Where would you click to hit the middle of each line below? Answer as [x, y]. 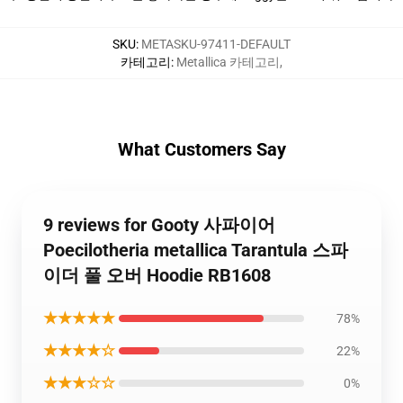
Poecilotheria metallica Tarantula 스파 [196, 250]
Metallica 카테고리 [228, 62]
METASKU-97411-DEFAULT [216, 44]
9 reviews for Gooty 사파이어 [159, 225]
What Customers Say [201, 149]
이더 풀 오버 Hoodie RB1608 [157, 275]
